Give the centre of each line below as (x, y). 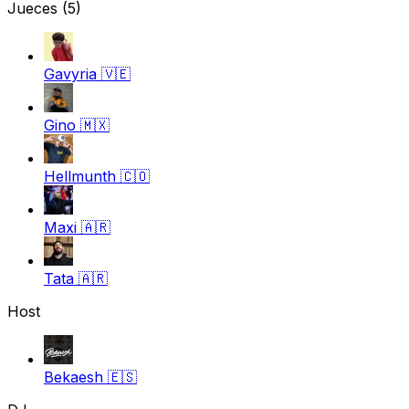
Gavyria (70, 74)
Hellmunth (80, 176)
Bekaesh (73, 377)
